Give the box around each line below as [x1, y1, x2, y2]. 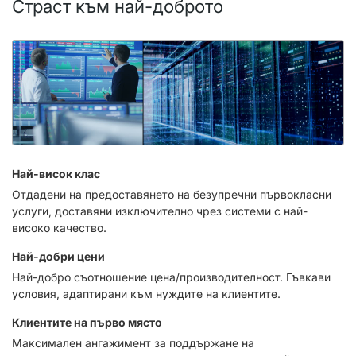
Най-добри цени [12, 249, 105, 263]
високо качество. [12, 220, 106, 234]
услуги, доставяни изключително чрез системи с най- [12, 203, 308, 218]
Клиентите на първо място [12, 315, 162, 329]
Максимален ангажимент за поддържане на [12, 335, 254, 350]
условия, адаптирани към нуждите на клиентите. [12, 286, 281, 300]
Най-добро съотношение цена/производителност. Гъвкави [12, 269, 331, 284]
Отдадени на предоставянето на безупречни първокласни [12, 187, 331, 201]
